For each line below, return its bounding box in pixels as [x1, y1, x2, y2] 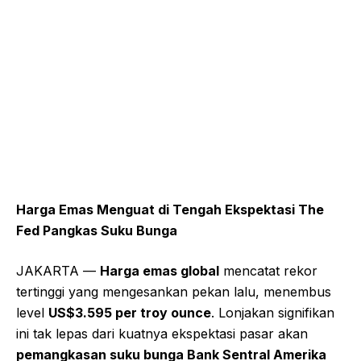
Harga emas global [100, 262, 219, 279]
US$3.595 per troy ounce [48, 304, 211, 321]
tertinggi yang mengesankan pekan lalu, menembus [16, 283, 331, 300]
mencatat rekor [219, 262, 317, 279]
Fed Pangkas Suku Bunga [16, 222, 177, 239]
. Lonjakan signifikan [211, 304, 334, 321]
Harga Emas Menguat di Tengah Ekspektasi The [16, 201, 324, 218]
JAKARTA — [16, 262, 100, 279]
